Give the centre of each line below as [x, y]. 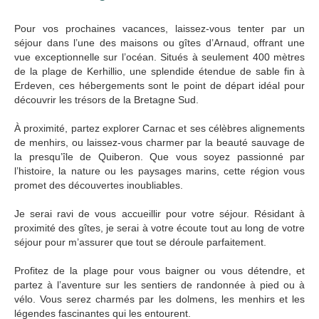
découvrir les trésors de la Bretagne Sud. [106, 99]
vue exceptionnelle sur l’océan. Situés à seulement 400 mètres [159, 57]
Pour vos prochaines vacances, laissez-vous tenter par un [159, 28]
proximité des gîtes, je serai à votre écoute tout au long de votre [159, 228]
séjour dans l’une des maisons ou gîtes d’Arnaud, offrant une [159, 42]
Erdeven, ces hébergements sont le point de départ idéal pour [159, 85]
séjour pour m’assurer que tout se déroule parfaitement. [140, 242]
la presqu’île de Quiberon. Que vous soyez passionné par [159, 156]
